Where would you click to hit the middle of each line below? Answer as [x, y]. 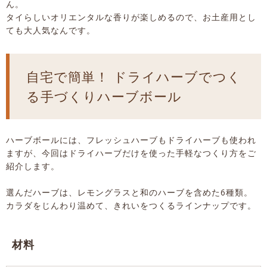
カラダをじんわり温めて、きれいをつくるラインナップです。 [131, 205]
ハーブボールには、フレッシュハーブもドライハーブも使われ [131, 139]
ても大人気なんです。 [51, 30]
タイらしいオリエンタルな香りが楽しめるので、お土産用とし [131, 17]
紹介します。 [33, 166]
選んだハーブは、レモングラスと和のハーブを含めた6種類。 [129, 192]
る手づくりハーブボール [104, 96]
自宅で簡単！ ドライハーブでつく [134, 76]
